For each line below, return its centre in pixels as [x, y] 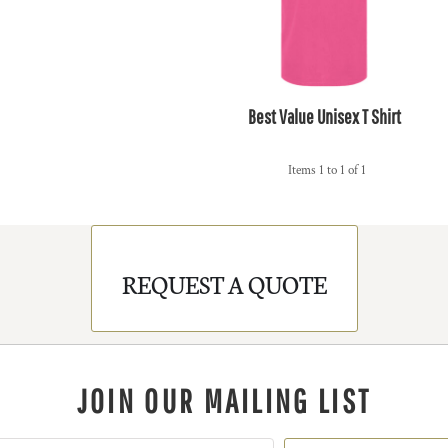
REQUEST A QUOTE [224, 283]
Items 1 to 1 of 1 [326, 170]
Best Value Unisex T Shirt [324, 116]
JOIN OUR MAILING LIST [224, 401]
